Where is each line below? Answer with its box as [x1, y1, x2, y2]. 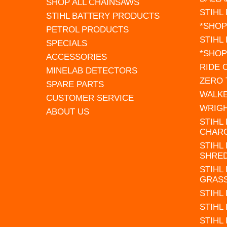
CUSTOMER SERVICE [46, 93, 134, 103]
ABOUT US [46, 106, 90, 117]
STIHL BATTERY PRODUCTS [46, 11, 160, 21]
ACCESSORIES [46, 52, 107, 62]
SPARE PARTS [46, 79, 104, 89]
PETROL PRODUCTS [46, 24, 129, 34]
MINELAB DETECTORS [46, 65, 138, 75]
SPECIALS [46, 38, 88, 48]
